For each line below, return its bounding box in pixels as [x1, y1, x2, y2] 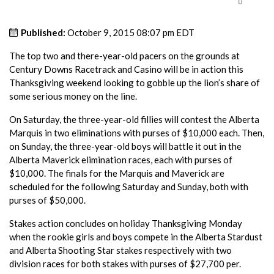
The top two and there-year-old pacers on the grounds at [9, 50, 240, 61]
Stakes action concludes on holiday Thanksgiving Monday [9, 217, 242, 229]
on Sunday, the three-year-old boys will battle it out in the [9, 140, 242, 152]
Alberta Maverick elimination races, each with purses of [9, 154, 232, 165]
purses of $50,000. [9, 194, 86, 206]
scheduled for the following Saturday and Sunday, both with [9, 180, 248, 192]
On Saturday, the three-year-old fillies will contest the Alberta [9, 113, 259, 125]
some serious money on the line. [9, 90, 137, 102]
